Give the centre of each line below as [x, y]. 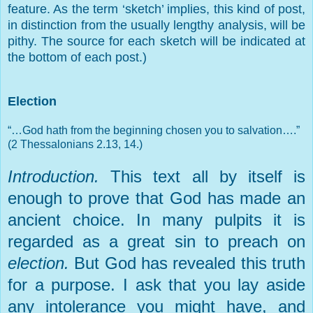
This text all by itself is [208, 176]
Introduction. [59, 176]
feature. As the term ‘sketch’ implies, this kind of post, [156, 9]
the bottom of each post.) [77, 57]
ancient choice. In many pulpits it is [156, 219]
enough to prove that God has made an [156, 198]
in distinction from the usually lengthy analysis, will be [156, 25]
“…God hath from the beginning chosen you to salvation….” [154, 130]
